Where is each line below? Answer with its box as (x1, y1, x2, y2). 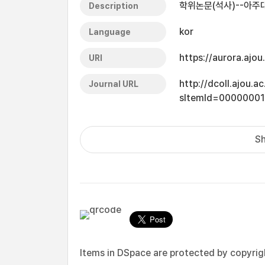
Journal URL (89, 79, 138, 89)
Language (89, 27, 131, 37)
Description (89, 1, 138, 11)
